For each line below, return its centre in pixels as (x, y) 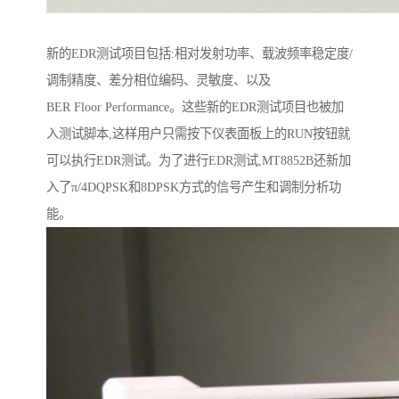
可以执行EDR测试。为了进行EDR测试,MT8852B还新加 (199, 160)
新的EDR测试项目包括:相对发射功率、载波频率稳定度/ (199, 53)
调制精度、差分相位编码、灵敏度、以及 (159, 80)
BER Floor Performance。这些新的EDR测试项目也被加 (195, 106)
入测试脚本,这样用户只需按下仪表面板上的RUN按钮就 (198, 133)
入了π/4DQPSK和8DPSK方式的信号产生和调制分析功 (194, 187)
